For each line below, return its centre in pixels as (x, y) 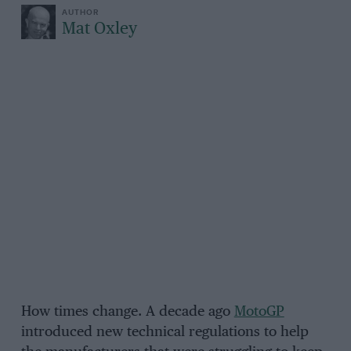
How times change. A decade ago (127, 311)
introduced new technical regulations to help (165, 332)
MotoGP (259, 311)
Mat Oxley (99, 29)
